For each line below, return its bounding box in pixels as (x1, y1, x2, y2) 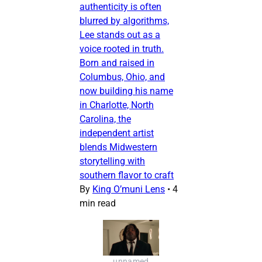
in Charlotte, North (80, 99, 154, 111)
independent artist (80, 127, 154, 139)
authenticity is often (80, 1, 161, 13)
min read (80, 198, 116, 209)
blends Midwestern (80, 142, 157, 153)
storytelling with (80, 156, 145, 167)
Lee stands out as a (80, 29, 160, 41)
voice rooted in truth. (80, 43, 164, 55)
